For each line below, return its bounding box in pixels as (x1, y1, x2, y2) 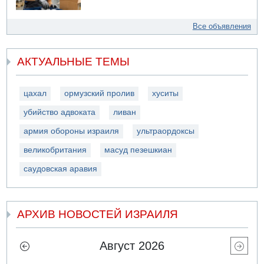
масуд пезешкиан (104, 145, 173, 154)
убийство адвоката (24, 107, 96, 117)
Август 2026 (100, 239, 164, 252)
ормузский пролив (64, 88, 135, 98)
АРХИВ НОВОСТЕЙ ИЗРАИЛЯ (17, 208, 179, 221)
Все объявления (192, 22, 251, 31)
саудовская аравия (24, 164, 98, 173)
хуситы (152, 88, 179, 98)
